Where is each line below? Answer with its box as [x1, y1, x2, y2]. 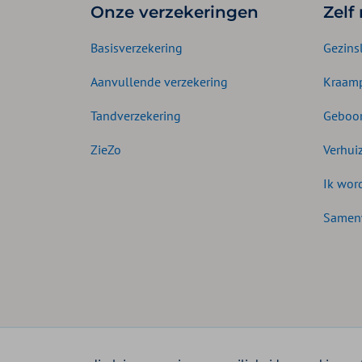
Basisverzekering [90, 40, 183, 56]
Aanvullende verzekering [90, 74, 228, 90]
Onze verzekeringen [90, 2, 259, 22]
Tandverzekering [90, 107, 181, 124]
